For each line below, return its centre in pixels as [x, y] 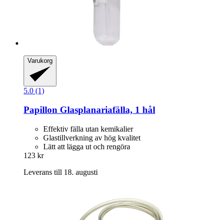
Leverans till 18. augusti [61, 172]
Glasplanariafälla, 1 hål [106, 110]
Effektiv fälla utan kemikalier [88, 129]
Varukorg [40, 60]
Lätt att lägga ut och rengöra [87, 146]
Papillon [41, 110]
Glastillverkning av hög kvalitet [92, 137]
